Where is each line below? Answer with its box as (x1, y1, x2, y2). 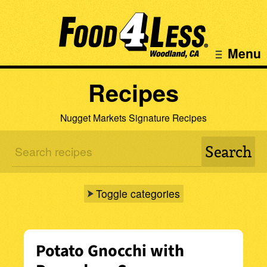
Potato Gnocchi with (36, 239, 184, 263)
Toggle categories (95, 185, 180, 201)
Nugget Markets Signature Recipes (60, 110, 207, 124)
